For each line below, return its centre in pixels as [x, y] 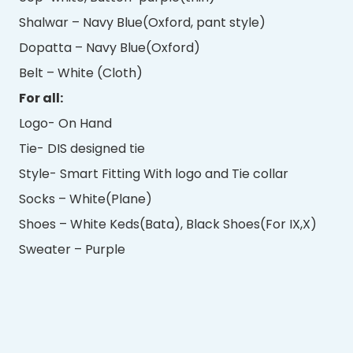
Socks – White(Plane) [85, 199]
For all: [41, 98]
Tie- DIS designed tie [82, 148]
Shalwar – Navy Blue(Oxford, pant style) [142, 22]
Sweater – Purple [72, 249]
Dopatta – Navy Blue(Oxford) [110, 47]
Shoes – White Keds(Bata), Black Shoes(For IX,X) [168, 224]
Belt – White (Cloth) [81, 72]
